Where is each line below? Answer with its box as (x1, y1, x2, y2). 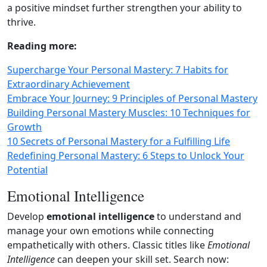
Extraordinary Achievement (7, 77, 130, 91)
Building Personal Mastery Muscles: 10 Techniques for (7, 106, 250, 119)
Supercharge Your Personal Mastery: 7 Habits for (7, 63, 228, 76)
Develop (7, 210, 46, 223)
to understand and (154, 210, 241, 223)
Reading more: (7, 39, 77, 52)
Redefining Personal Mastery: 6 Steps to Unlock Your (7, 149, 244, 162)
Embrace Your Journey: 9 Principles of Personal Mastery (7, 92, 257, 105)
